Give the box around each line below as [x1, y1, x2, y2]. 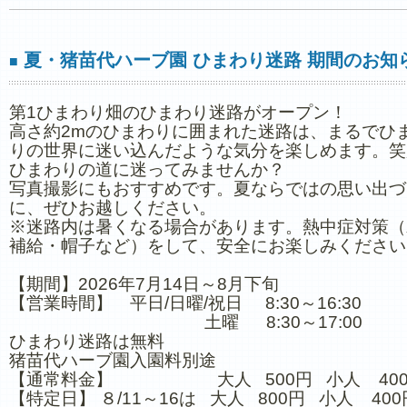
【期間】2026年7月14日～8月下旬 [9, 274, 283, 293]
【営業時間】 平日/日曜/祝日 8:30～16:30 [9, 293, 362, 313]
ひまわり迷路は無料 [9, 332, 164, 351]
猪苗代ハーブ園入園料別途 [9, 351, 216, 370]
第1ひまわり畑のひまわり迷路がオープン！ [9, 103, 347, 122]
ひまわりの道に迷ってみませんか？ [9, 160, 285, 179]
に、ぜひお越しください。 [9, 198, 216, 217]
